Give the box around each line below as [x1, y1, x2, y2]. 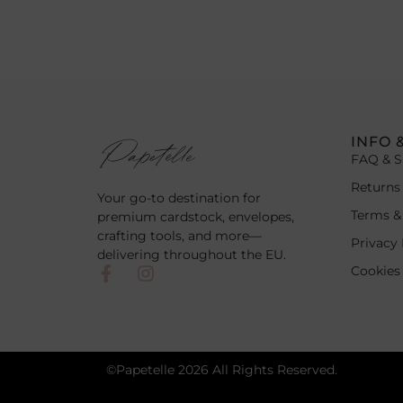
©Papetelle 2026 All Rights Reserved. [105, 361, 337, 378]
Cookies [350, 262, 400, 279]
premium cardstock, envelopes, [96, 209, 294, 226]
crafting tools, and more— [96, 228, 262, 245]
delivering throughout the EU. [96, 246, 286, 264]
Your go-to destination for [96, 190, 261, 207]
